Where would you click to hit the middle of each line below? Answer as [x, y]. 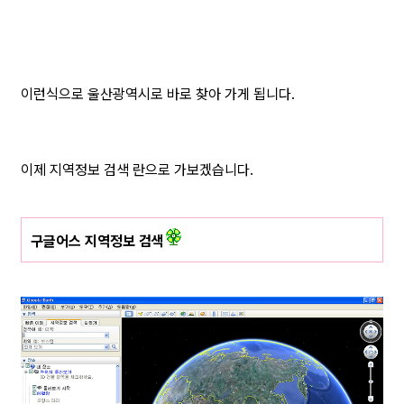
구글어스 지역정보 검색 [97, 241]
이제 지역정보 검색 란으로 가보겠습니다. [137, 170]
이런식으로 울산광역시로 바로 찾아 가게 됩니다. [158, 94]
